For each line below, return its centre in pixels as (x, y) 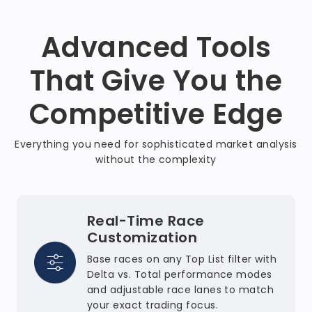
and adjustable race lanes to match (181, 290)
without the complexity (156, 159)
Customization (142, 237)
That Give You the (156, 81)
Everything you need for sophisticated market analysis (156, 144)
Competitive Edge (156, 114)
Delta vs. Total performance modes (180, 274)
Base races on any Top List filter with (182, 259)
